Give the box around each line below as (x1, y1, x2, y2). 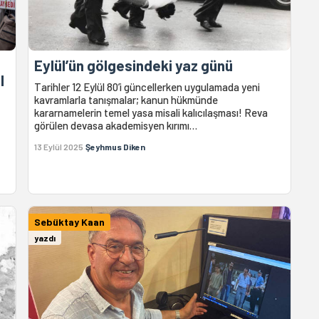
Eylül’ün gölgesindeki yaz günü (34, 56, 234, 74)
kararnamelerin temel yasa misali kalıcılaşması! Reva (34, 105, 268, 119)
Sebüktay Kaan (34, 215, 105, 228)
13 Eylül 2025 (34, 141, 84, 152)
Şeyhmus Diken (85, 141, 146, 152)
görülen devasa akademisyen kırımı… (34, 118, 198, 132)
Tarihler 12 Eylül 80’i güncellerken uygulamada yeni (34, 80, 261, 93)
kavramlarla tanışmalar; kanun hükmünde (34, 93, 219, 106)
